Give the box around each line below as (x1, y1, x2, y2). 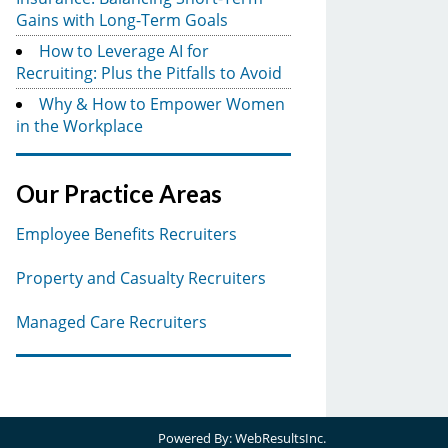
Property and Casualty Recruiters (16, 266, 266, 289)
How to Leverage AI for (39, 39, 209, 62)
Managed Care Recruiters (16, 310, 207, 333)
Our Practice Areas (16, 178, 222, 208)
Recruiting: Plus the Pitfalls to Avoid (16, 61, 282, 84)
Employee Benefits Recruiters (16, 222, 237, 245)
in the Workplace (16, 114, 143, 137)
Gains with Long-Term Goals (16, 8, 228, 31)
